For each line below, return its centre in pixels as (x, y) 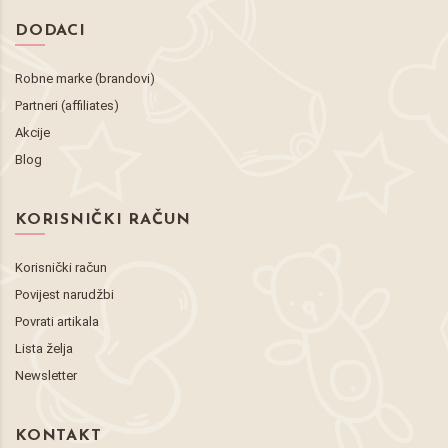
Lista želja (44, 348)
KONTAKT (58, 435)
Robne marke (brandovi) (85, 78)
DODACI (50, 30)
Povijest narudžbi (64, 294)
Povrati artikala (57, 321)
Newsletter (46, 375)
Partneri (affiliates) (67, 105)
